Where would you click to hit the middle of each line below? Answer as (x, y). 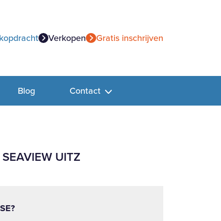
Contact (86, 91)
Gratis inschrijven (129, 38)
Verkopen (67, 38)
